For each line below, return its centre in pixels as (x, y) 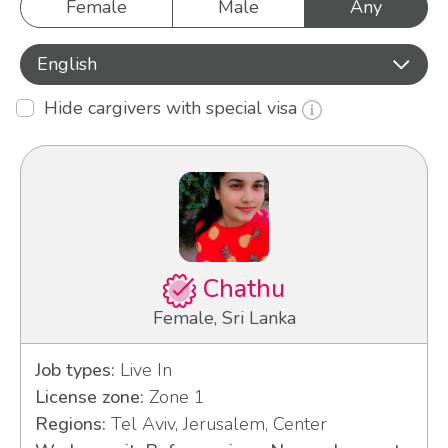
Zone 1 (174, 397)
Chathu (241, 289)
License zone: (89, 397)
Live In (143, 370)
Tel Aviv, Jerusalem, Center (216, 424)
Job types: (74, 370)
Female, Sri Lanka (224, 318)
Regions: (70, 424)
